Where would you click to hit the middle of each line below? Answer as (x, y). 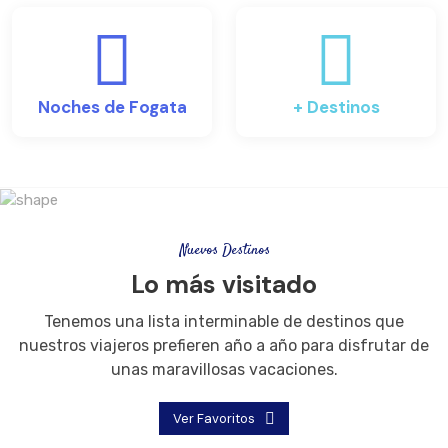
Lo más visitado (224, 285)
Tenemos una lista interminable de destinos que (224, 322)
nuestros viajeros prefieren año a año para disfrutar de (224, 346)
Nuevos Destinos (224, 251)
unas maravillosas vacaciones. (224, 370)
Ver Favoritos (214, 419)
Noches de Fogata (112, 107)
